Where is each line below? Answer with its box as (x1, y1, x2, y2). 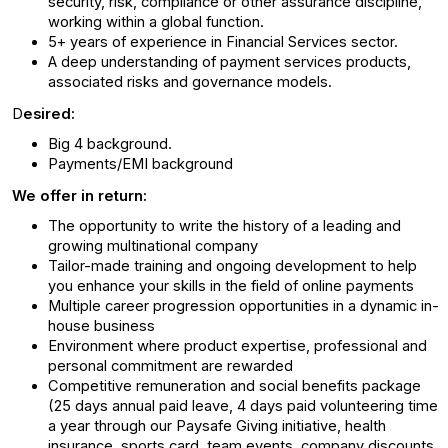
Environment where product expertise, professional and (48, 337, 427, 355)
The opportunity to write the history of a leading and (48, 217, 401, 235)
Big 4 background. (48, 135, 172, 153)
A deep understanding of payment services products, (48, 53, 411, 71)
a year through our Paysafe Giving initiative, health (48, 417, 386, 435)
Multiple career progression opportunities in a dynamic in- (48, 297, 439, 315)
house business (48, 317, 155, 335)
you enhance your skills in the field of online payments (48, 277, 414, 295)
